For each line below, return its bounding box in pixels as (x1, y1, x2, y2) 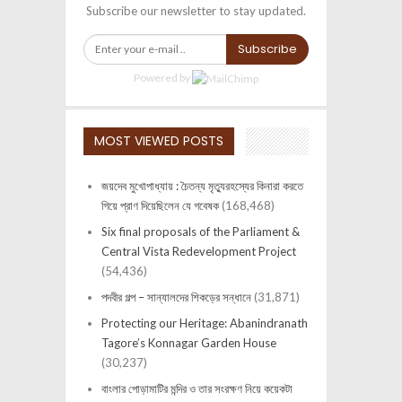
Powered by (134, 71, 192, 85)
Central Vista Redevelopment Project (101, 244, 296, 259)
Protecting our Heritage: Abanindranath (101, 316, 308, 331)
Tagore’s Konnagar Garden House (101, 336, 276, 351)
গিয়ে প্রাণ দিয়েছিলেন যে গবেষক (101, 198, 219, 214)
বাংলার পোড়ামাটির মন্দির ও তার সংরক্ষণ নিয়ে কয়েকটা (101, 381, 293, 397)
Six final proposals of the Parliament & (101, 224, 300, 240)
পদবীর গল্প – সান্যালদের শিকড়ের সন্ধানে (101, 290, 251, 305)
